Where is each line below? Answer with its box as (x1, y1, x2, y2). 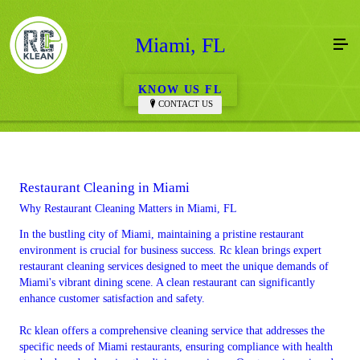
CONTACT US (158, 98, 213, 108)
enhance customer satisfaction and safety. (19, 292, 205, 305)
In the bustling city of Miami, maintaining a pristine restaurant (19, 227, 304, 240)
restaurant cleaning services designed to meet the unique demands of (19, 260, 329, 272)
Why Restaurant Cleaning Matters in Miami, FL (19, 202, 237, 215)
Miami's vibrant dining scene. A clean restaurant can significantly (19, 276, 315, 288)
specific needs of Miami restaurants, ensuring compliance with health (19, 340, 333, 353)
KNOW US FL (138, 83, 222, 96)
